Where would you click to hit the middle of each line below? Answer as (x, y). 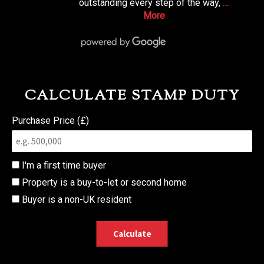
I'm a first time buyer (63, 166)
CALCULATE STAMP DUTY (132, 96)
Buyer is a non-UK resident (75, 200)
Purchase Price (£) (50, 121)
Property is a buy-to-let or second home (103, 183)
